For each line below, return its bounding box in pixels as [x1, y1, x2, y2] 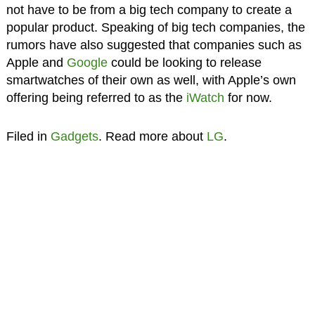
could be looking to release [107, 55, 262, 70]
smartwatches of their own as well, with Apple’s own [6, 72, 296, 87]
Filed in [6, 129, 51, 143]
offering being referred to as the [6, 90, 186, 105]
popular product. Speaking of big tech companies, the [6, 20, 305, 34]
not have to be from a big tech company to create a [6, 2, 292, 17]
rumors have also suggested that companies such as [6, 37, 302, 52]
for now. [224, 90, 272, 105]
